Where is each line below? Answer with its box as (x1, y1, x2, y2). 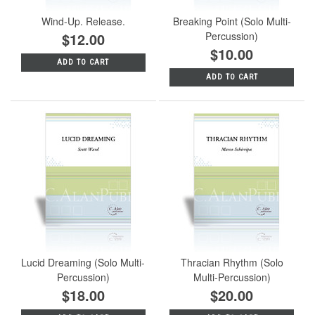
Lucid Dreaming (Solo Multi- (21, 255, 146, 269)
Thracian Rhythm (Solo (180, 255, 283, 269)
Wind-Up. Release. (41, 13, 125, 28)
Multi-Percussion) (193, 269, 271, 284)
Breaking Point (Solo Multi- (172, 13, 291, 28)
